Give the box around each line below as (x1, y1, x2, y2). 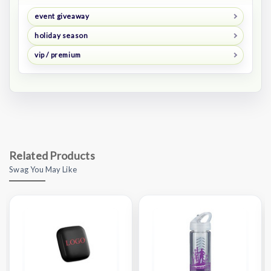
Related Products (9, 149, 95, 163)
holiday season (34, 31, 88, 41)
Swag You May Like (9, 165, 77, 175)
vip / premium (34, 50, 81, 60)
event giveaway (34, 11, 90, 21)
